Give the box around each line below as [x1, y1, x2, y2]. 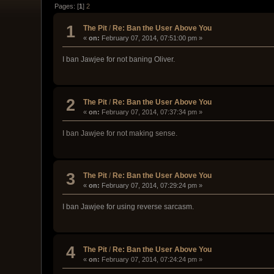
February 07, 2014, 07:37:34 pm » [100, 108, 203, 116]
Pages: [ [54, 2, 80, 10]
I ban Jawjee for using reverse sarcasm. [62, 202, 194, 212]
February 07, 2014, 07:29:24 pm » [100, 182, 203, 190]
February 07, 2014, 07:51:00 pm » [100, 34, 203, 42]
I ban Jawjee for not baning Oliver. [62, 55, 176, 64]
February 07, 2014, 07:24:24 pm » [100, 255, 203, 263]
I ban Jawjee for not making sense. [62, 128, 178, 138]
